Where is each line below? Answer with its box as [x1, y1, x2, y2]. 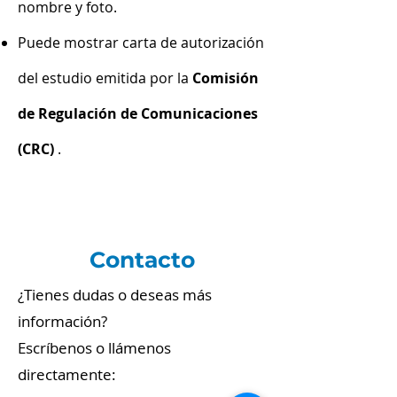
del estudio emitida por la [18, 68, 192, 88]
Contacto [89, 246, 195, 273]
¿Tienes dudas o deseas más [18, 284, 212, 305]
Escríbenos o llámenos [18, 338, 171, 358]
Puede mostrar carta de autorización [18, 33, 264, 52]
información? [18, 311, 107, 331]
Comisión [192, 68, 259, 88]
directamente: [18, 364, 116, 385]
